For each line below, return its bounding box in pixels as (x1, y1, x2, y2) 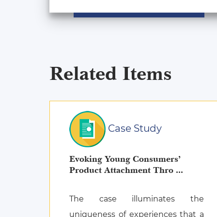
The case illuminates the (69, 194, 204, 203)
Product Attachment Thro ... (176, 165, 183, 175)
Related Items (49, 62, 172, 85)
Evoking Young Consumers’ (69, 154, 181, 164)
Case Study (106, 122, 162, 134)
